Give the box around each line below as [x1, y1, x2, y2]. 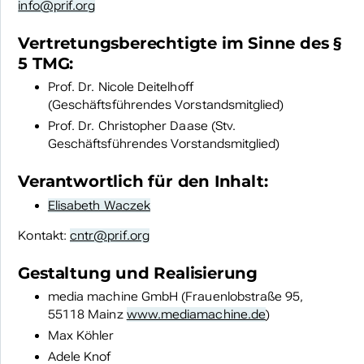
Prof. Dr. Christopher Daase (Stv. [47, 119, 236, 134]
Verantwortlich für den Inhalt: [18, 171, 268, 192]
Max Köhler [47, 328, 115, 344]
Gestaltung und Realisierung [18, 262, 258, 283]
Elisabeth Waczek [47, 197, 150, 213]
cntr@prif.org [70, 227, 149, 243]
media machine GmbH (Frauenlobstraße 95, [47, 289, 304, 305]
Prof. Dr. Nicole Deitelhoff [47, 80, 193, 95]
